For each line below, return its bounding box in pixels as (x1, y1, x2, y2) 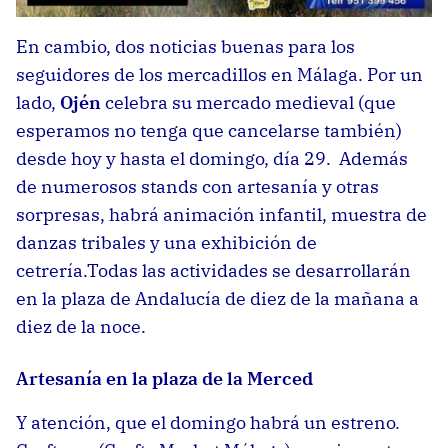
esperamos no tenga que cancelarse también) (16, 118, 402, 142)
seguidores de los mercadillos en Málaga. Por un (16, 62, 423, 86)
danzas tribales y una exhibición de (16, 230, 317, 254)
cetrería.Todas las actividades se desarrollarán (16, 258, 411, 282)
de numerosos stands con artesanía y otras (16, 174, 379, 198)
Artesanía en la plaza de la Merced (16, 366, 313, 390)
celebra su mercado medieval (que (105, 90, 396, 114)
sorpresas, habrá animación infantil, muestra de (16, 202, 427, 226)
